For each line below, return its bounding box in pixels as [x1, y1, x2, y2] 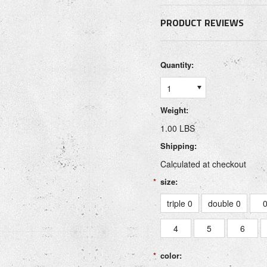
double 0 [208, 197, 241, 209]
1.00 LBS [160, 122, 195, 134]
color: [160, 250, 182, 261]
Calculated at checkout [160, 158, 246, 170]
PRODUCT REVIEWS [160, 15, 244, 30]
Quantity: [160, 59, 194, 70]
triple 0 [167, 197, 193, 209]
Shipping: [160, 140, 197, 151]
